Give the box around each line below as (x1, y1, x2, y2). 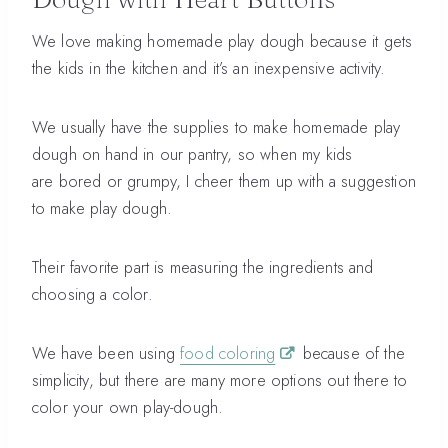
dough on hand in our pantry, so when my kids (32, 141, 353, 166)
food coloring (180, 340, 276, 365)
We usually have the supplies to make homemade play (32, 114, 401, 139)
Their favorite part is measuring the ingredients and (32, 254, 374, 279)
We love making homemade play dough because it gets (32, 28, 413, 53)
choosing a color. (32, 281, 153, 306)
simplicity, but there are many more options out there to (32, 367, 408, 392)
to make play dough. (32, 195, 173, 220)
